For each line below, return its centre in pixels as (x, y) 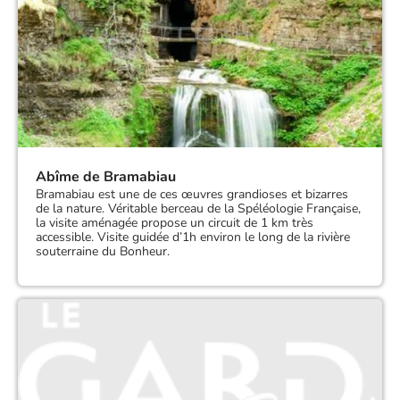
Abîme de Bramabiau (106, 176)
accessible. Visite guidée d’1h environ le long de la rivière (193, 237)
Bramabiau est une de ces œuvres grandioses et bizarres (192, 194)
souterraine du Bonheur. (103, 251)
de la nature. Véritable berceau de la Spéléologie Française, (198, 208)
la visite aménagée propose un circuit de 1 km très (175, 222)
